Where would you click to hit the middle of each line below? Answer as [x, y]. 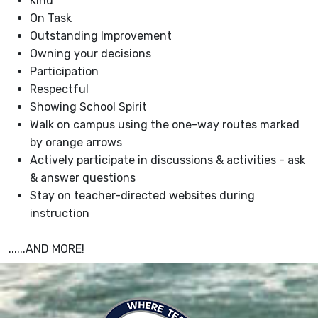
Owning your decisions [91, 54]
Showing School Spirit [88, 107]
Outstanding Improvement [101, 36]
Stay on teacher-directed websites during [142, 196]
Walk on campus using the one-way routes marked [165, 125]
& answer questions [83, 178]
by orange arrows [76, 143]
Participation [64, 72]
